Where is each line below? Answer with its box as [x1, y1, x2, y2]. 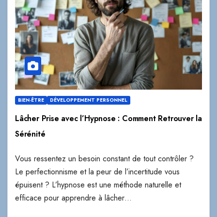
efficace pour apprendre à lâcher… [15, 192, 132, 204]
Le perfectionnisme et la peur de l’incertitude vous [15, 166, 180, 178]
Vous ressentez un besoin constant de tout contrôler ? [15, 153, 194, 165]
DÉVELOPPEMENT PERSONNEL [50, 96, 127, 104]
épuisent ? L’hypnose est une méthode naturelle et [15, 179, 181, 191]
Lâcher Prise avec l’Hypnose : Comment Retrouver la [15, 113, 202, 124]
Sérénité [15, 128, 46, 140]
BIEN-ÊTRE [18, 96, 44, 104]
